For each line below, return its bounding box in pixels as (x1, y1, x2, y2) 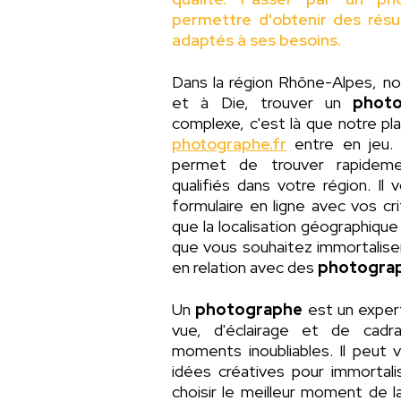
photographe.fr (172, 133, 286, 155)
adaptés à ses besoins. (172, 30, 341, 51)
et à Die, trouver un (172, 92, 354, 114)
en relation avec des (172, 257, 318, 278)
